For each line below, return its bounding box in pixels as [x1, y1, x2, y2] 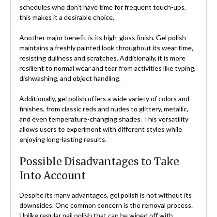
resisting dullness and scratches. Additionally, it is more [19, 54, 186, 62]
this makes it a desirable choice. [19, 13, 114, 22]
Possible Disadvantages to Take [19, 155, 179, 169]
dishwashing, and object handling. [19, 74, 121, 83]
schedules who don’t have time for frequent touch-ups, [19, 3, 186, 12]
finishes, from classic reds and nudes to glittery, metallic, [19, 105, 188, 113]
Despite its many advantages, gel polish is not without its [19, 191, 192, 200]
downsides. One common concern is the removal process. [19, 201, 193, 210]
